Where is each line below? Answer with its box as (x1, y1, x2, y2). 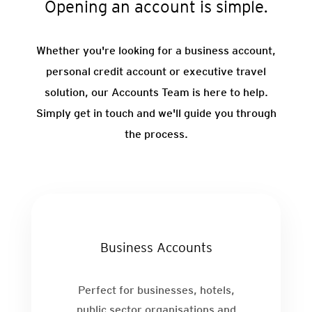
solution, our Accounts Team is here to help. (44, 85, 268, 99)
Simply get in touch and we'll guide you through (36, 106, 276, 120)
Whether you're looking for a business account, (36, 43, 276, 57)
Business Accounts (100, 240, 212, 256)
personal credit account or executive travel (46, 64, 266, 78)
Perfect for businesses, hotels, (77, 283, 235, 297)
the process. (124, 127, 188, 141)
